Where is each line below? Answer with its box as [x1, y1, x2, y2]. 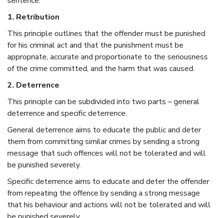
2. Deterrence [7, 79, 59, 91]
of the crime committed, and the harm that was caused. [7, 63, 195, 74]
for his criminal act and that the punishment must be [7, 39, 183, 51]
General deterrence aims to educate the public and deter [7, 124, 201, 135]
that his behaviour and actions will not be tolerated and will [7, 199, 211, 210]
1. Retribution [7, 11, 59, 22]
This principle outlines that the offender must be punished [7, 28, 205, 39]
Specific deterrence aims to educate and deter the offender [7, 176, 209, 187]
